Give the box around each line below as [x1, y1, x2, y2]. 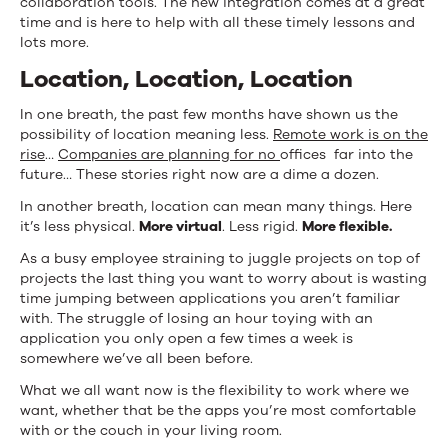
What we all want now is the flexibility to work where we [20, 380, 409, 400]
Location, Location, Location [20, 62, 353, 95]
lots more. [20, 32, 89, 52]
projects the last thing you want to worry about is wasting [20, 268, 427, 288]
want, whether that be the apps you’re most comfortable [20, 400, 416, 420]
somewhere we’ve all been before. [20, 348, 253, 368]
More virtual [139, 216, 222, 236]
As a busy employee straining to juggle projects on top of [20, 248, 420, 268]
